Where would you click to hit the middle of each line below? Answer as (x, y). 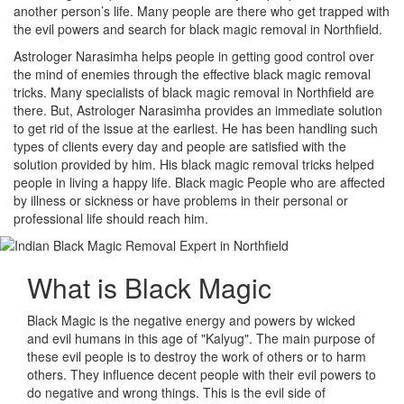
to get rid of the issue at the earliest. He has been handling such (196, 128)
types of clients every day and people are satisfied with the (180, 146)
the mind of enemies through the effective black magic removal (192, 74)
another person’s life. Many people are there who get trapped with (202, 11)
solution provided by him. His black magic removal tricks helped (194, 164)
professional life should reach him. (111, 218)
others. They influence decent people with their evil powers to (202, 374)
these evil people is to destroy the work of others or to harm (197, 356)
